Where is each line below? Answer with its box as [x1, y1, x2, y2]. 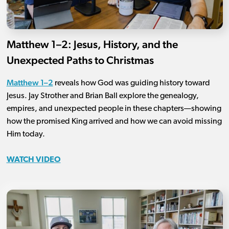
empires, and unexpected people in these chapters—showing [6, 104, 221, 113]
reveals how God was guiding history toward [53, 79, 210, 87]
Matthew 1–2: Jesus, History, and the [6, 37, 178, 51]
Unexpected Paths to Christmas [6, 53, 154, 66]
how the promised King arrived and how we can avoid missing [6, 117, 222, 126]
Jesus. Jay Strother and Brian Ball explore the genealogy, [6, 91, 199, 100]
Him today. [6, 130, 45, 139]
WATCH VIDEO [6, 155, 61, 164]
